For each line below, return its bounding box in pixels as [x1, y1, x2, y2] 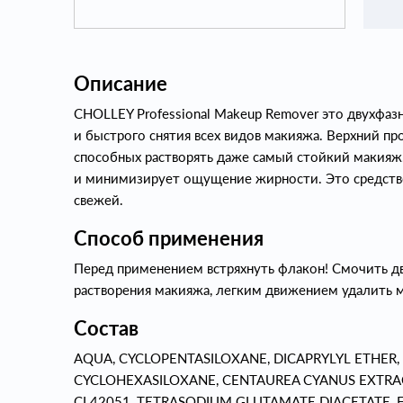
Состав [74, 316, 139, 340]
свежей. [74, 192, 123, 208]
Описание [74, 71, 167, 95]
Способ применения [74, 226, 264, 250]
